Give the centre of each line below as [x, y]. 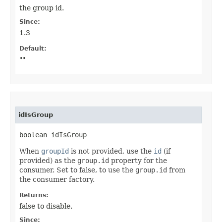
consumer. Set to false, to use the [77, 170]
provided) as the [48, 161]
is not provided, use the [111, 151]
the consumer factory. [57, 180]
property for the [138, 161]
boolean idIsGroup [53, 135]
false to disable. [46, 206]
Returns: [34, 195]
